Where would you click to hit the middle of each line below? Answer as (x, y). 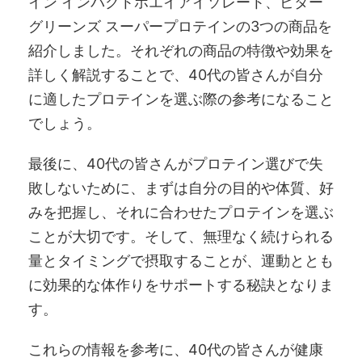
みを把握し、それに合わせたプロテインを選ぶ (181, 212)
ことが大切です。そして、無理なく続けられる (181, 236)
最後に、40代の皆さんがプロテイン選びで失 (176, 163)
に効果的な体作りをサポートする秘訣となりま (181, 284)
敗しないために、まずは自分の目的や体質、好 (181, 187)
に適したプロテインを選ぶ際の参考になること (181, 99)
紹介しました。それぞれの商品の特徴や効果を (181, 50)
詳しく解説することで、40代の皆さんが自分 (176, 74)
